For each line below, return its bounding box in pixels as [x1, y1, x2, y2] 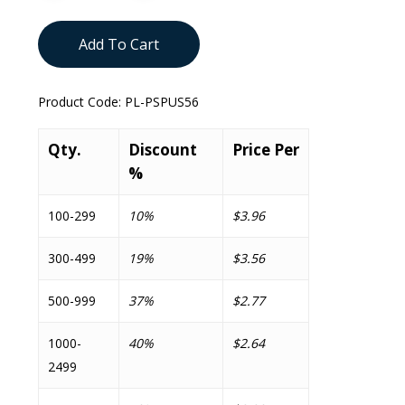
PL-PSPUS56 [124, 93, 199, 110]
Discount [127, 139, 197, 160]
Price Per [231, 139, 299, 160]
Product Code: [37, 93, 125, 110]
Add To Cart [78, 34, 159, 54]
